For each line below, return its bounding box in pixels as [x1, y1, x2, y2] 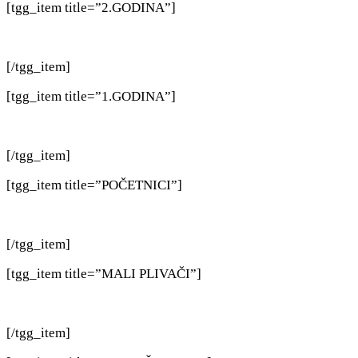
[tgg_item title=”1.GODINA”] [6, 89, 176, 105]
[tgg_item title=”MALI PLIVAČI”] [6, 266, 201, 282]
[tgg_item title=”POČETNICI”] [6, 177, 182, 193]
